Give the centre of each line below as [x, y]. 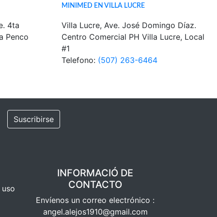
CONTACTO [95, 185]
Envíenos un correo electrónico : [95, 200]
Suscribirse [33, 119]
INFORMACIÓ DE [95, 173]
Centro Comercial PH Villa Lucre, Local [133, 37]
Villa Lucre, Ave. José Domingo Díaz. [129, 25]
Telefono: [80, 60]
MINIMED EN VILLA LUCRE [103, 6]
